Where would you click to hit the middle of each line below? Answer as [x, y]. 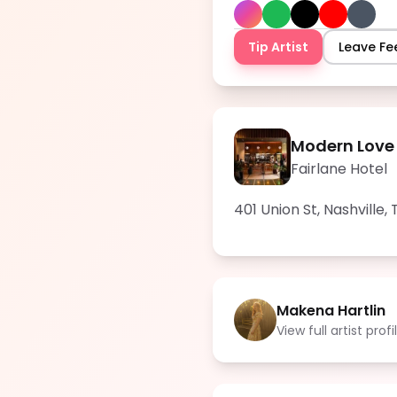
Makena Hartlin [331, 311]
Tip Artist [278, 47]
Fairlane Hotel [339, 169]
